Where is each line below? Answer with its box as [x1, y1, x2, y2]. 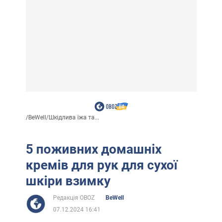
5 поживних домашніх [25, 141, 162, 157]
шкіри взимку [25, 173, 111, 188]
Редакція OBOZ [53, 194, 95, 201]
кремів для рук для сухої [25, 157, 177, 172]
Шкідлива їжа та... [48, 113, 99, 121]
